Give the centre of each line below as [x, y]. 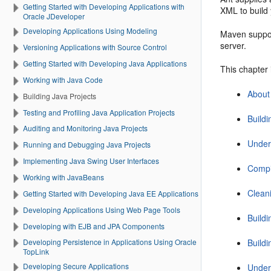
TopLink [36, 252]
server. [233, 45]
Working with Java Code [63, 79]
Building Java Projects [60, 96]
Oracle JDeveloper [54, 16]
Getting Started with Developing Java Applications [105, 64]
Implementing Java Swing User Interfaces [91, 161]
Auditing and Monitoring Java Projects [85, 128]
